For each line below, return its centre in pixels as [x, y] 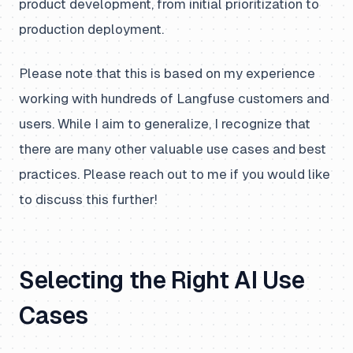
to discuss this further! [88, 199]
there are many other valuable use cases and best [173, 149]
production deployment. [91, 29]
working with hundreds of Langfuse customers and [174, 98]
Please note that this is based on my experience [167, 73]
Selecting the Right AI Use [162, 280]
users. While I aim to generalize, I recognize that [165, 124]
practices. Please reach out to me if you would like [175, 174]
